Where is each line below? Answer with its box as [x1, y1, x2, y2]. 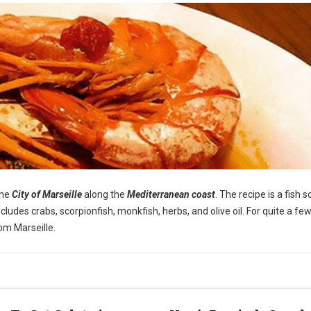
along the [82, 189, 127, 200]
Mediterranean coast [127, 189, 215, 200]
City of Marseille [12, 189, 82, 200]
